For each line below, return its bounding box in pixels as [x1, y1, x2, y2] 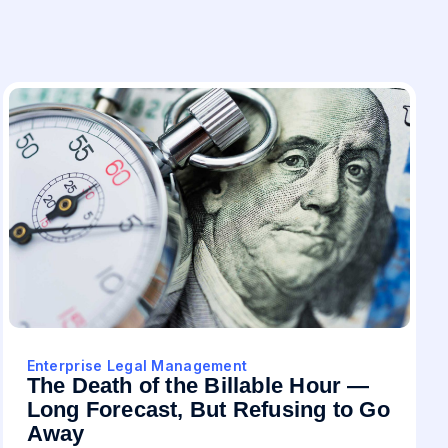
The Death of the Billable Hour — [26, 373, 370, 398]
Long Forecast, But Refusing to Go [26, 397, 390, 422]
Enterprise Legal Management [26, 357, 248, 374]
